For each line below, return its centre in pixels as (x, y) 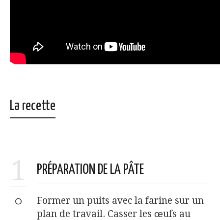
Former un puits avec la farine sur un (120, 200)
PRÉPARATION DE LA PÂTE (90, 170)
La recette (33, 106)
